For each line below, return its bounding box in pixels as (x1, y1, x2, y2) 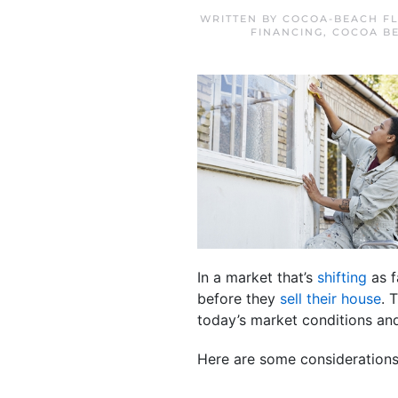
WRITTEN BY (200, 12, 283, 25)
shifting (317, 267, 367, 286)
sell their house (280, 289, 381, 307)
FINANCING (251, 26, 323, 38)
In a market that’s (197, 267, 317, 286)
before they (197, 289, 280, 307)
